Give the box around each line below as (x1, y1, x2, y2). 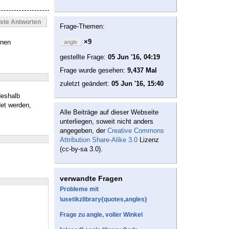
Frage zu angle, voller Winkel (60, 211, 143, 219)
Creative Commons (107, 127, 164, 135)
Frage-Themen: (60, 22, 105, 31)
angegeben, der (60, 127, 107, 135)
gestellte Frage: (60, 53, 108, 61)
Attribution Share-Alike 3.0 (60, 136, 138, 144)
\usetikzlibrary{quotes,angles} (60, 196, 147, 203)
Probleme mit (60, 186, 99, 193)
